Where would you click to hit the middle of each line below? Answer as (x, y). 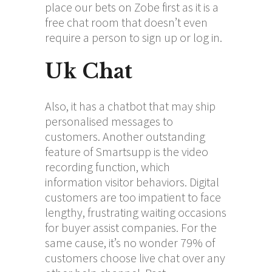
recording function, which (107, 166)
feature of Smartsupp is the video (127, 151)
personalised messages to (109, 121)
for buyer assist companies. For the (131, 227)
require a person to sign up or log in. (134, 37)
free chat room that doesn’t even (126, 22)
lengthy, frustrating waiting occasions (136, 212)
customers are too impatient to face (133, 197)
